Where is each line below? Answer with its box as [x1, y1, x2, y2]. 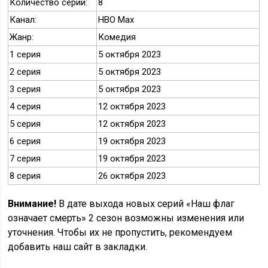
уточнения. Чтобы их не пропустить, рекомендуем [8, 227, 233, 239]
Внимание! [8, 198, 57, 210]
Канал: [10, 14, 37, 26]
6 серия [10, 136, 41, 147]
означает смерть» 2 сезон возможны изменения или [8, 212, 245, 224]
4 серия [10, 101, 41, 112]
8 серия [10, 170, 41, 182]
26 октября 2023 [98, 170, 166, 182]
